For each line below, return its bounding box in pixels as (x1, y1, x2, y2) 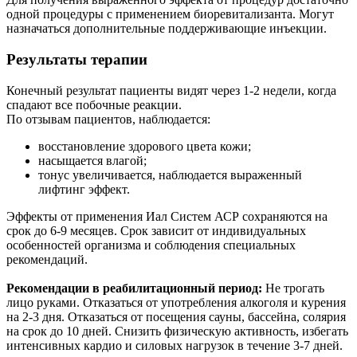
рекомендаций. (6, 252, 91, 266)
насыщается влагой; (38, 153, 150, 167)
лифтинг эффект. (38, 182, 130, 196)
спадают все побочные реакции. (6, 97, 185, 112)
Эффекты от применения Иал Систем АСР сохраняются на (6, 209, 328, 223)
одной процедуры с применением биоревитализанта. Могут (6, 7, 334, 22)
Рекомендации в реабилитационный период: (6, 280, 262, 295)
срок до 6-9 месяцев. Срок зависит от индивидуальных (6, 223, 306, 237)
